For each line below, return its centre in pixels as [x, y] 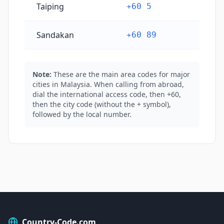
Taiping [50, 6]
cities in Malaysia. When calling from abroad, [108, 84]
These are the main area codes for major [122, 74]
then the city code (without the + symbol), [102, 104]
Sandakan [55, 35]
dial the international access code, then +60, [107, 94]
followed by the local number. [82, 114]
